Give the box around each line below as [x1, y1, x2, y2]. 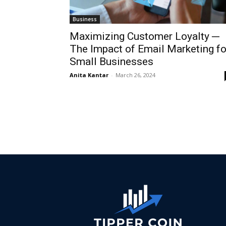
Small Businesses [70, 55, 153, 68]
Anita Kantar [70, 71, 108, 79]
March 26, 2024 [116, 71, 155, 79]
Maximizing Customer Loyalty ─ [70, 30, 219, 42]
